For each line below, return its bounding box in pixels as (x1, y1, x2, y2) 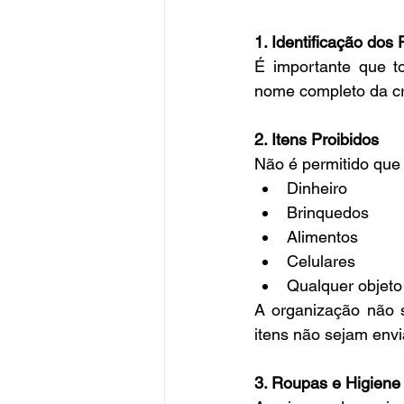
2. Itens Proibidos (254, 130, 379, 150)
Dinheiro (287, 179, 347, 198)
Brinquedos (287, 203, 369, 223)
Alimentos (287, 227, 358, 247)
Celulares (287, 252, 355, 271)
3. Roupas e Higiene (254, 373, 400, 393)
